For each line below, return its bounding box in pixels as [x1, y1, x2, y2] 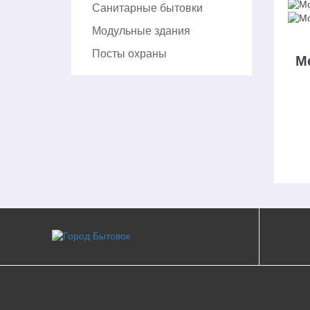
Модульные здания [92, 24, 190, 37]
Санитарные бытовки [92, 1, 203, 14]
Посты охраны [92, 47, 167, 60]
